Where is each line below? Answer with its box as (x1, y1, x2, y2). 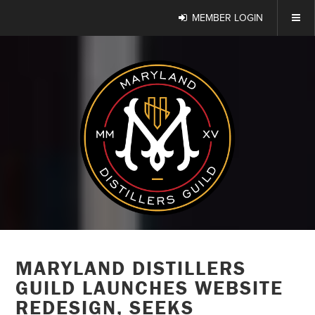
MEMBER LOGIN (192, 12, 263, 24)
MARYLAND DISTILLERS (15, 256, 247, 280)
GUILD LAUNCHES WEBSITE (15, 276, 284, 300)
